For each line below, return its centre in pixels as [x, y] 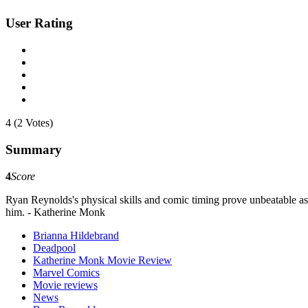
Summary [34, 149]
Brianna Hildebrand [76, 235]
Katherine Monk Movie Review [102, 260]
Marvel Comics [66, 272]
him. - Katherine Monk [55, 212]
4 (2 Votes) [29, 123]
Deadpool [54, 247]
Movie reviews [65, 285]
